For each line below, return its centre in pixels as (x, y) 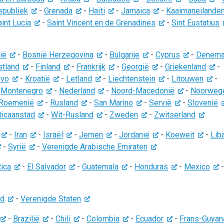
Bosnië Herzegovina (58, 55)
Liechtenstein (132, 79)
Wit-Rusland (72, 115)
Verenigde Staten (51, 199)
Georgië (135, 67)
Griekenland (185, 67)
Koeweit (180, 135)
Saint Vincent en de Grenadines (101, 23)
